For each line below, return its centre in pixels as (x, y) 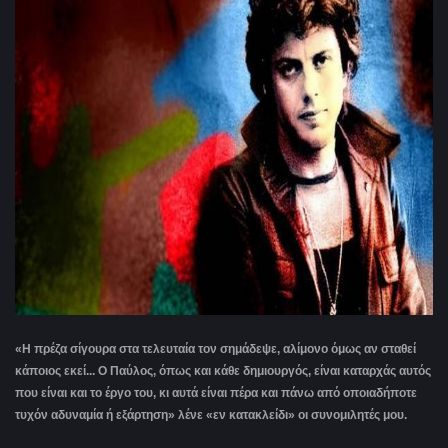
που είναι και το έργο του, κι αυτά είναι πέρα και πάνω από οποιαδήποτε (216, 393)
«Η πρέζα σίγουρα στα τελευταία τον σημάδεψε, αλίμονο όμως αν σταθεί (215, 349)
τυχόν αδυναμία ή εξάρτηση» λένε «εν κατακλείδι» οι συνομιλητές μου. (212, 415)
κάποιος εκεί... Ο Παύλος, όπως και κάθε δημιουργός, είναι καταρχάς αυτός (223, 371)
